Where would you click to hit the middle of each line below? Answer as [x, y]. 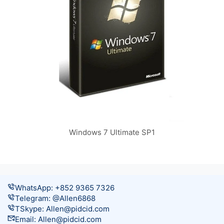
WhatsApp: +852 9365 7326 [65, 188]
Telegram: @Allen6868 [55, 198]
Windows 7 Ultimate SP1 [112, 132]
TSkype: [30, 209]
